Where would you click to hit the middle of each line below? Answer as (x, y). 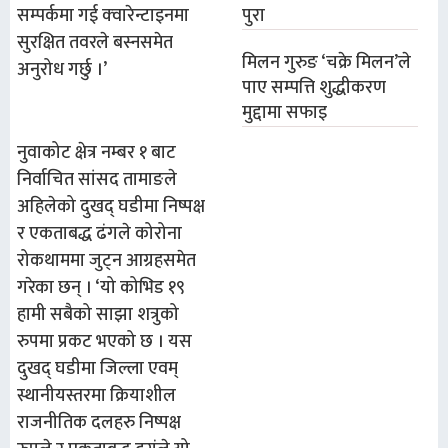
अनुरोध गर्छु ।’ (62, 70)
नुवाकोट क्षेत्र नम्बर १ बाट (96, 153)
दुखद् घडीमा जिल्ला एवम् (97, 369)
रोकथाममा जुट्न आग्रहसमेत (106, 261)
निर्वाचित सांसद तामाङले (97, 180)
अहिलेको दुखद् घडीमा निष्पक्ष (111, 207)
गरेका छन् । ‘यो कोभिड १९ (101, 288)
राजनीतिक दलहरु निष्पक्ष (99, 423)
